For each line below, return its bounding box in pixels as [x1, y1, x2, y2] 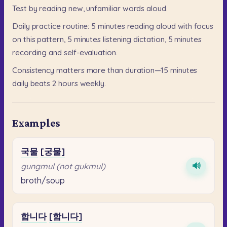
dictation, [133, 34, 166, 44]
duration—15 [125, 65, 168, 75]
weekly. [80, 78, 106, 88]
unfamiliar [86, 3, 121, 13]
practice [31, 21, 61, 31]
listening [103, 34, 132, 44]
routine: [62, 21, 90, 31]
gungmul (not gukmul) [21, 161, 105, 171]
